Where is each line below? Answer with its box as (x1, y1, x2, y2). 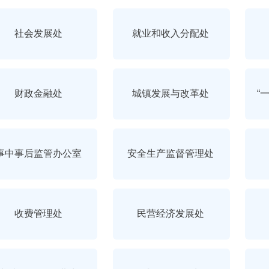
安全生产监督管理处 (127, 148, 214, 159)
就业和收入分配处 (132, 28, 210, 39)
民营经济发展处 (137, 208, 205, 219)
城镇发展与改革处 (132, 88, 210, 99)
